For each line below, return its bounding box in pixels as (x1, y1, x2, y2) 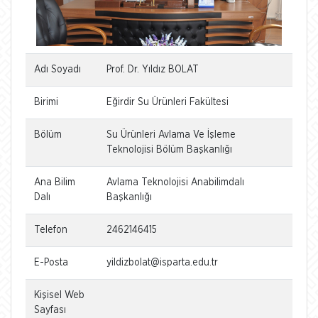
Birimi (34, 97, 58, 107)
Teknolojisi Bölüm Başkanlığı (106, 144, 232, 155)
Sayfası (34, 305, 66, 315)
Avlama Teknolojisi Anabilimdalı (106, 177, 244, 187)
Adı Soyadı (34, 64, 81, 75)
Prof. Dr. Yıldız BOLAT (106, 64, 199, 75)
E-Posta (34, 257, 68, 268)
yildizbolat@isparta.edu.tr (106, 257, 218, 268)
